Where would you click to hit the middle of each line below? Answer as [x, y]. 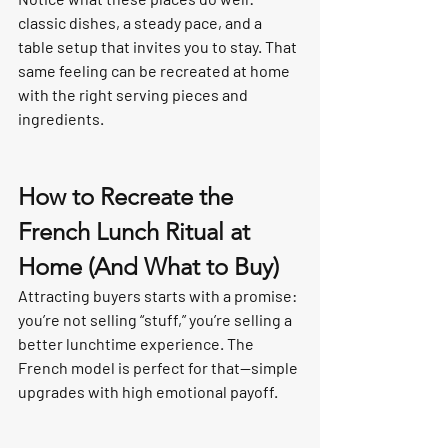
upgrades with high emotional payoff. [148, 391]
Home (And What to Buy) [148, 266]
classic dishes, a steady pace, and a [141, 22]
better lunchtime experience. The [137, 343]
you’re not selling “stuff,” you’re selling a [156, 319]
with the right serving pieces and [134, 94]
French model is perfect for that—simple [159, 367]
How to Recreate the [128, 196]
